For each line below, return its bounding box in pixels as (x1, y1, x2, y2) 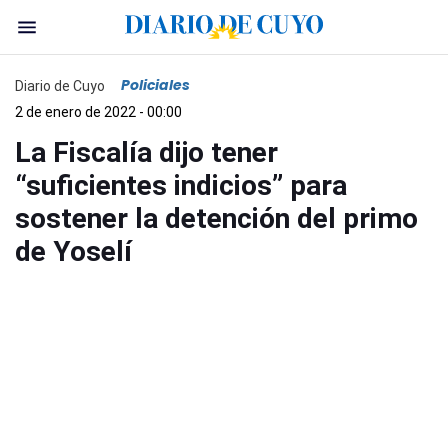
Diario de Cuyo (15, 77, 105, 94)
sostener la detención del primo (15, 202, 418, 235)
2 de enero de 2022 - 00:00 (15, 104, 182, 120)
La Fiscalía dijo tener (15, 136, 278, 169)
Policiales (121, 75, 190, 95)
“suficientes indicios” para (15, 169, 347, 202)
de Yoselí (15, 235, 132, 268)
